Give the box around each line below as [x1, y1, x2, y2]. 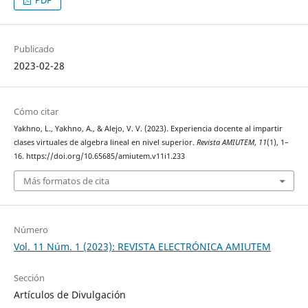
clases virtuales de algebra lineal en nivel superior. [13, 137, 197, 148]
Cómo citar [13, 105, 58, 118]
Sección [13, 271, 45, 284]
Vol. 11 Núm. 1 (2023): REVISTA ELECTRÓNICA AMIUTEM [13, 239, 271, 253]
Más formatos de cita [23, 174, 109, 187]
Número [13, 223, 48, 236]
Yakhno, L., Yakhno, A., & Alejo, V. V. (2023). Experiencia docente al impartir [13, 124, 283, 134]
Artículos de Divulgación [13, 287, 126, 301]
